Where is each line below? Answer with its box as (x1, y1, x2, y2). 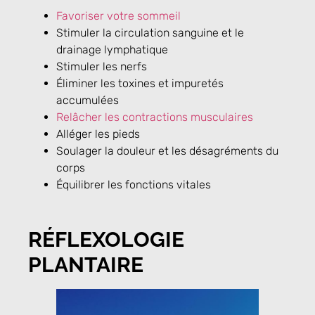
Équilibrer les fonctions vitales (56, 177, 211, 191)
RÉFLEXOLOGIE (28, 226, 184, 252)
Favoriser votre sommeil (56, 8, 181, 22)
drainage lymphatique (56, 42, 168, 56)
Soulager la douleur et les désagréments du (56, 143, 278, 157)
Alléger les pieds (56, 127, 140, 141)
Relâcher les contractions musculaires (56, 110, 253, 124)
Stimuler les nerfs (56, 59, 147, 73)
